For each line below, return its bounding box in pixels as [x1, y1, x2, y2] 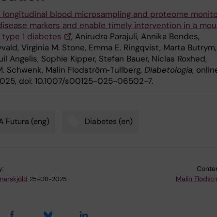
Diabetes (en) [85, 116, 133, 126]
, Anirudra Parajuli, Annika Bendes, [71, 31, 200, 42]
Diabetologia [144, 64, 192, 75]
